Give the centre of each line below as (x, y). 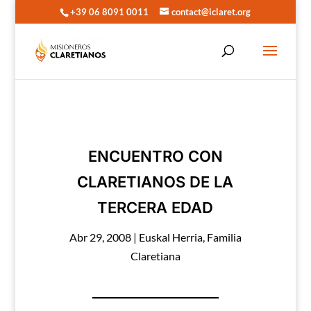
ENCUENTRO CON (155, 156)
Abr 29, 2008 (100, 237)
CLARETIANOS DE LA (155, 182)
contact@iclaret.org (211, 11)
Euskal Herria (170, 237)
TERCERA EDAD (155, 208)
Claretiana (155, 256)
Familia (224, 237)
